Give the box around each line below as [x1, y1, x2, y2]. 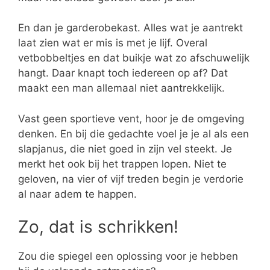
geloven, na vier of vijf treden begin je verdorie [18, 172, 243, 185]
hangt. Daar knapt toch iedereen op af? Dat [18, 67, 228, 80]
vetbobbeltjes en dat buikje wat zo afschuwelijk [18, 52, 250, 64]
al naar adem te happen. [18, 187, 137, 200]
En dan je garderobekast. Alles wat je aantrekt [18, 22, 243, 34]
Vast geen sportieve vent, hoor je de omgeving [18, 112, 244, 125]
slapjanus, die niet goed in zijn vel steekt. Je [18, 142, 232, 155]
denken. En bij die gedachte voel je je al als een [18, 127, 249, 140]
